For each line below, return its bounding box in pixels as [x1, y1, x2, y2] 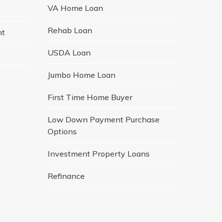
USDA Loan [47, 47, 91, 57]
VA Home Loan [47, 2, 103, 13]
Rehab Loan [47, 25, 92, 35]
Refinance [47, 170, 85, 181]
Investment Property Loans [47, 148, 150, 159]
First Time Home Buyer [47, 92, 132, 102]
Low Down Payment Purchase [47, 114, 160, 124]
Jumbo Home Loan [47, 69, 115, 80]
